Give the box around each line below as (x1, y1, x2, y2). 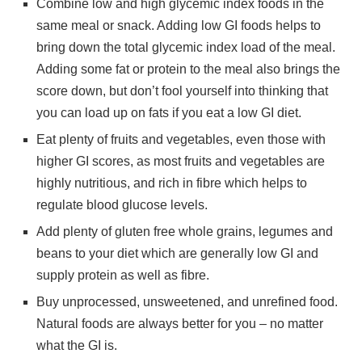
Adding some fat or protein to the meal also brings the (36, 62, 340, 76)
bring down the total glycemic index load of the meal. (36, 40, 335, 54)
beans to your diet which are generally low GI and (36, 246, 318, 260)
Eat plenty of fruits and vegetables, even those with (36, 133, 326, 146)
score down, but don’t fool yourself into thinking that (36, 84, 328, 98)
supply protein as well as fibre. (36, 268, 209, 282)
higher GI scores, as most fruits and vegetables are (36, 154, 325, 168)
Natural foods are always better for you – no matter (36, 317, 323, 330)
